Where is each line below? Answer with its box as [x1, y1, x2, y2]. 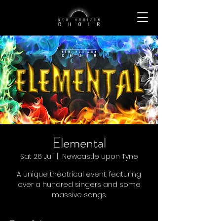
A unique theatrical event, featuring [17, 169, 141, 179]
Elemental [52, 133, 106, 153]
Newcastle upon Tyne [62, 151, 138, 161]
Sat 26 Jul [20, 151, 53, 161]
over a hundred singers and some [17, 180, 141, 189]
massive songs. [51, 190, 107, 200]
